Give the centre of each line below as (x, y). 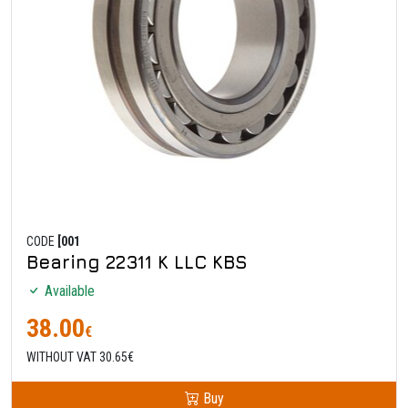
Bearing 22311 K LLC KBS (137, 261)
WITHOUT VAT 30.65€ (80, 357)
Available (68, 291)
